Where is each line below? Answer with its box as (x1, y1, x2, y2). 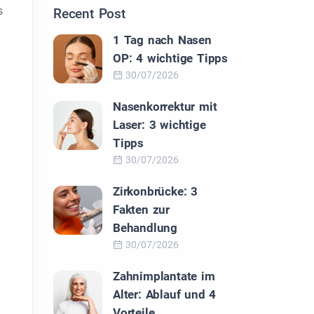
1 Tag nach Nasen (113, 33, 212, 47)
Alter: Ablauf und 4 (113, 287, 217, 301)
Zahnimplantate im (113, 269, 215, 283)
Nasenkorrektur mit (113, 100, 217, 114)
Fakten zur (113, 203, 170, 217)
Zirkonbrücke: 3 (113, 184, 198, 198)
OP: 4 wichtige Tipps (113, 51, 228, 65)
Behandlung (113, 221, 178, 235)
